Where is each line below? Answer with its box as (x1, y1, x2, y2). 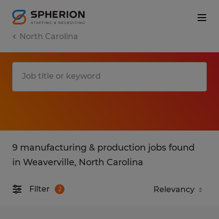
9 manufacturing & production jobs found (12, 142, 195, 153)
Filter (29, 184, 50, 194)
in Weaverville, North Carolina (12, 156, 143, 168)
